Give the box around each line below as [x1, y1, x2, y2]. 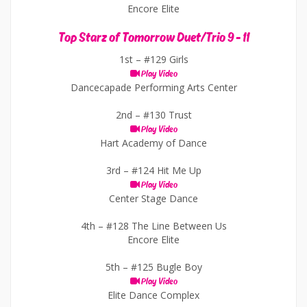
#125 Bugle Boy [130, 260, 202, 273]
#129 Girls [143, 53, 188, 66]
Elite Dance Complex [108, 288, 199, 302]
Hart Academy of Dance [100, 136, 207, 149]
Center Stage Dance [109, 192, 198, 205]
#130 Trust [143, 108, 192, 121]
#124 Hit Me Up [131, 164, 201, 177]
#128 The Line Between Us [106, 219, 227, 232]
